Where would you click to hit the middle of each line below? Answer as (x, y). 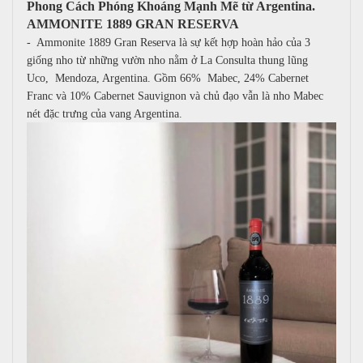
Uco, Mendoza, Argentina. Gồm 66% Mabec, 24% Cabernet (168, 79)
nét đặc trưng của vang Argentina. (108, 114)
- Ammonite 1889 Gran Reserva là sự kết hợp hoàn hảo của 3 (169, 43)
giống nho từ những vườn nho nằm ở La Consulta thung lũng (168, 61)
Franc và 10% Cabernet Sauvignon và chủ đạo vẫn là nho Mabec (175, 96)
